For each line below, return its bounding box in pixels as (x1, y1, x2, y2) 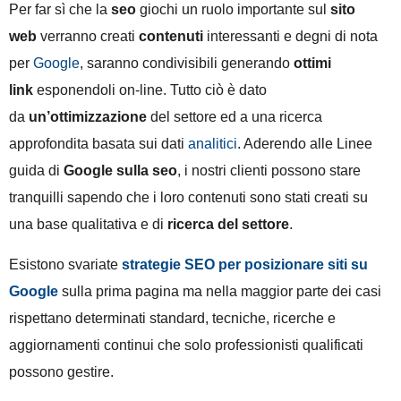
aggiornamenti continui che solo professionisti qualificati (9, 337, 363, 353)
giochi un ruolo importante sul (136, 2, 330, 18)
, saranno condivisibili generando (80, 55, 294, 72)
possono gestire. (9, 363, 114, 380)
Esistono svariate (9, 256, 122, 272)
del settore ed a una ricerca (147, 109, 322, 125)
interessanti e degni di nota (203, 29, 378, 45)
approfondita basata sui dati (9, 136, 188, 152)
